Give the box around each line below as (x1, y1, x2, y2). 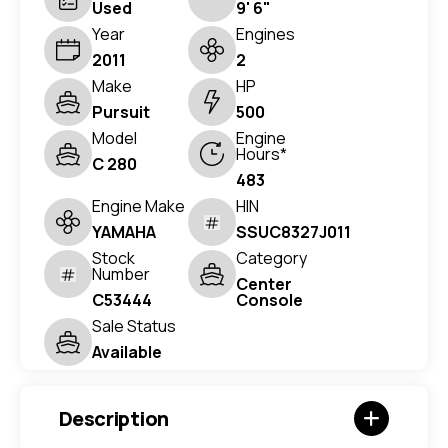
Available (92, 341, 162, 364)
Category (236, 247, 307, 270)
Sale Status (92, 315, 176, 338)
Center (236, 273, 292, 296)
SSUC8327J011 (236, 221, 351, 244)
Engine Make (92, 195, 185, 218)
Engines (236, 23, 295, 46)
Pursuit (92, 101, 150, 124)
